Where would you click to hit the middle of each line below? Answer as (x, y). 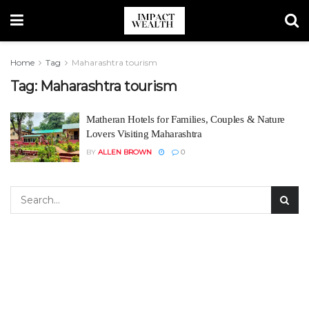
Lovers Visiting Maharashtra (144, 134)
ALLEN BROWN (125, 152)
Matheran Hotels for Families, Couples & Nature (186, 119)
